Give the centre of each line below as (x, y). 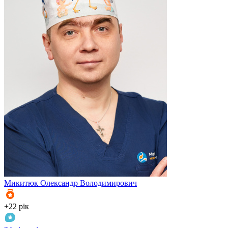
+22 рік (17, 207)
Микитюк (21, 183)
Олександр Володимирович (89, 183)
